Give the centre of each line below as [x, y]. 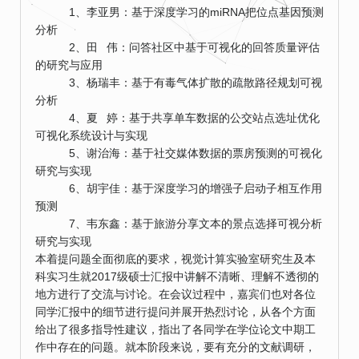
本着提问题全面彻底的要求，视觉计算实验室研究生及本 [175, 259]
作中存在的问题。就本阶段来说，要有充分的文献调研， [175, 347]
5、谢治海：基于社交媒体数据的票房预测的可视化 [179, 153]
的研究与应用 [69, 65]
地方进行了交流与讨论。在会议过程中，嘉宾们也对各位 [175, 294]
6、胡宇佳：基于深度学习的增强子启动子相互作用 [179, 189]
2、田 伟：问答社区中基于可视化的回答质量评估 [177, 48]
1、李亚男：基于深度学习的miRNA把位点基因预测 [179, 12]
